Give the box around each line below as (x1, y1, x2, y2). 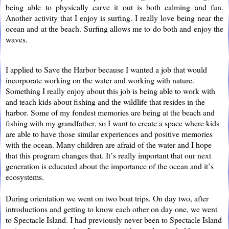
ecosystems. (6, 171, 44, 182)
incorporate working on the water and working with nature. (6, 74, 194, 85)
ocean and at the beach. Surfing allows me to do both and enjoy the (6, 22, 223, 34)
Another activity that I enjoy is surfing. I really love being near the (6, 12, 223, 23)
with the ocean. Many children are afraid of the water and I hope (6, 139, 212, 150)
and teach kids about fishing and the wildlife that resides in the (6, 96, 205, 107)
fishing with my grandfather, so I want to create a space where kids (6, 117, 219, 128)
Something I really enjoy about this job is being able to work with (6, 85, 215, 96)
